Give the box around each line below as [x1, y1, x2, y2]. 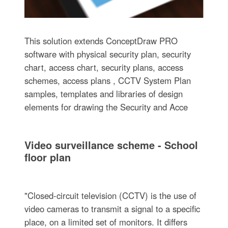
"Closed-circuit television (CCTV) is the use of [24, 189, 196, 202]
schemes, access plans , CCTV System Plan [24, 74, 191, 87]
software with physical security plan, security [24, 47, 191, 60]
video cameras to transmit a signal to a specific [24, 202, 200, 215]
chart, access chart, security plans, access [24, 61, 183, 73]
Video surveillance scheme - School [24, 137, 198, 152]
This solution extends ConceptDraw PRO [24, 34, 178, 47]
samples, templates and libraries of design [24, 87, 183, 100]
